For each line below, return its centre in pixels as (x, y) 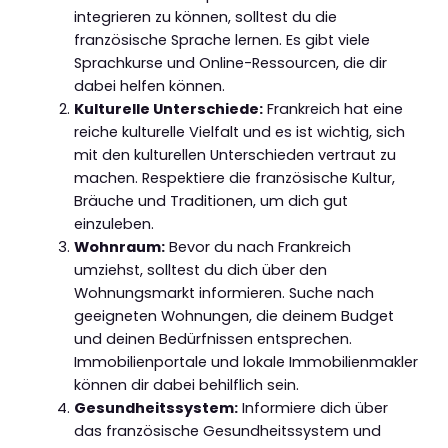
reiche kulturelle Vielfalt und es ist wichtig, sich (239, 132)
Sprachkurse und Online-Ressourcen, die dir (230, 63)
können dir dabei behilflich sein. (186, 385)
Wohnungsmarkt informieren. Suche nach (223, 293)
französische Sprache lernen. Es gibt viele (221, 40)
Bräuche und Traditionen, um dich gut (210, 201)
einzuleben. (113, 224)
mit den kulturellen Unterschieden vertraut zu (234, 155)
